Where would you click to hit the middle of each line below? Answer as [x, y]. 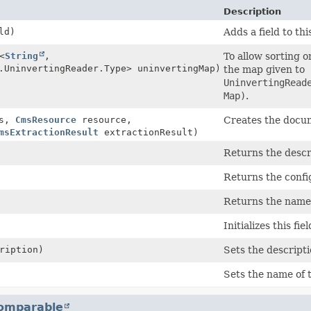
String [21, 56]
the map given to [264, 69]
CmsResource [45, 119]
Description [253, 11]
